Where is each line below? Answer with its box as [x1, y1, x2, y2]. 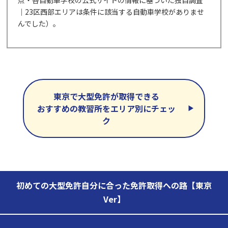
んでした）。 [18, 18, 61, 28]
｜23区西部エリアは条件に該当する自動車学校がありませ [18, 6, 205, 17]
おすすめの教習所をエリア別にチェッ [37, 102, 176, 115]
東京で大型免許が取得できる [53, 90, 159, 102]
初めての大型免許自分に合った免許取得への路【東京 [16, 179, 212, 191]
